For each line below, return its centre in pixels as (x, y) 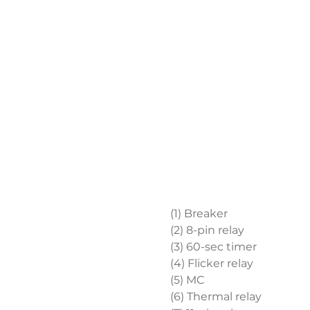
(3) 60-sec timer (213, 246)
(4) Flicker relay (211, 263)
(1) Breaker (199, 213)
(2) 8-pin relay (207, 230)
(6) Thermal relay (216, 296)
